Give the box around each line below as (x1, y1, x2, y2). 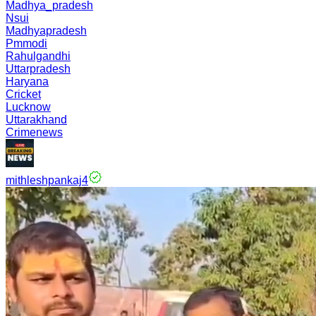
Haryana (6, 75, 49, 87)
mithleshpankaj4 (6, 174, 88, 186)
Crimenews (6, 126, 63, 138)
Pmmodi (6, 37, 47, 49)
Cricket (6, 88, 41, 100)
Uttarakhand (6, 114, 67, 126)
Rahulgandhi (6, 50, 71, 62)
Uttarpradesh (6, 63, 71, 75)
